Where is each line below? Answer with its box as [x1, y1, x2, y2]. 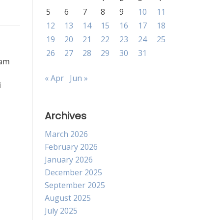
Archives [45, 109, 86, 123]
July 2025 [45, 205, 78, 216]
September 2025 [45, 180, 105, 191]
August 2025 [45, 192, 91, 203]
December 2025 [45, 167, 102, 178]
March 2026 [45, 129, 88, 139]
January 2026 [45, 154, 93, 165]
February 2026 [45, 141, 98, 152]
